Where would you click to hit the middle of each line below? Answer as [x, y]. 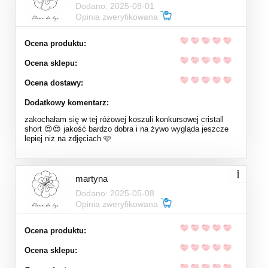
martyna [92, 178]
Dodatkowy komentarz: [67, 102]
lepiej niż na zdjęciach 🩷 [68, 138]
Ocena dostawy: [54, 83]
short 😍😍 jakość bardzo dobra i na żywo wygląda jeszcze [127, 129]
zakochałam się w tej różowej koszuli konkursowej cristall [124, 119]
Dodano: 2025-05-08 [115, 193]
